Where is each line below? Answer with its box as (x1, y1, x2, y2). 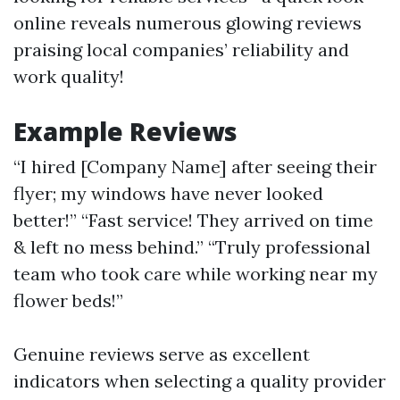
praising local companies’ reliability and (13, 38, 349, 61)
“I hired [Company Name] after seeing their (13, 155, 377, 178)
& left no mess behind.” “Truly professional (13, 236, 371, 258)
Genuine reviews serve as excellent (13, 343, 310, 365)
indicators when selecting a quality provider (13, 370, 386, 392)
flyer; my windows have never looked (13, 182, 323, 204)
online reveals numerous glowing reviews (13, 12, 362, 34)
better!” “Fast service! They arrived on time (13, 209, 373, 231)
